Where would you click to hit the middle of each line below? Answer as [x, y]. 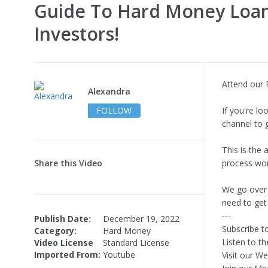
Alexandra [109, 91]
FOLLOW [114, 110]
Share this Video [68, 163]
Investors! [77, 33]
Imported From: [67, 254]
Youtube [119, 254]
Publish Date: [63, 218]
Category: [55, 230]
